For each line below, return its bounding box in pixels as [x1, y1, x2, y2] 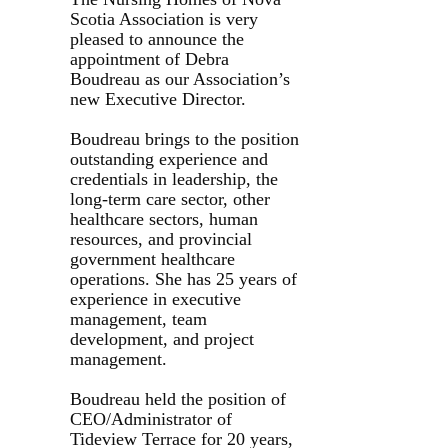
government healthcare [70, 248, 235, 269]
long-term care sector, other [70, 188, 270, 209]
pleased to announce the [70, 28, 244, 49]
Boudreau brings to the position [70, 128, 299, 149]
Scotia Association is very [70, 8, 258, 29]
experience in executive [70, 288, 241, 309]
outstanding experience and [70, 148, 268, 169]
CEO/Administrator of [70, 408, 232, 429]
